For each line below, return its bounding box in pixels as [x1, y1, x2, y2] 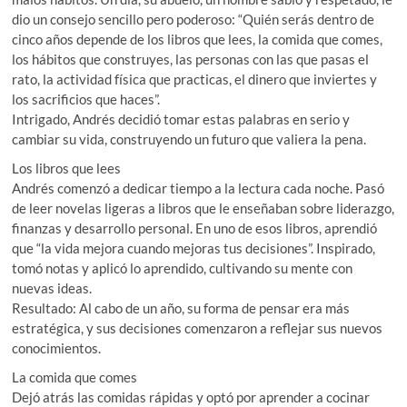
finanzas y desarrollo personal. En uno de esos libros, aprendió [12, 220, 378, 237]
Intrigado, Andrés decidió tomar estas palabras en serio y [12, 111, 351, 128]
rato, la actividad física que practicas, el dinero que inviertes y [12, 71, 378, 88]
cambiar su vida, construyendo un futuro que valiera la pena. [12, 131, 367, 148]
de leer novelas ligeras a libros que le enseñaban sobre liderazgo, [12, 200, 395, 217]
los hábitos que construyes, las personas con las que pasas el [12, 51, 370, 68]
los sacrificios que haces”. [12, 91, 161, 108]
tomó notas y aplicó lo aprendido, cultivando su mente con [12, 260, 353, 277]
